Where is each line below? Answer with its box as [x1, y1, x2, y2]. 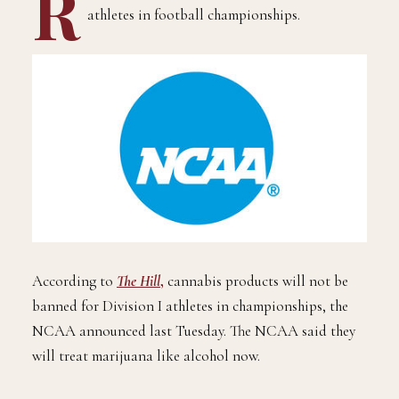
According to [32, 316, 117, 336]
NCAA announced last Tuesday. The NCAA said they [32, 366, 355, 386]
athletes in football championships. [87, 49, 300, 69]
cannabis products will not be [164, 316, 348, 336]
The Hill [117, 316, 160, 336]
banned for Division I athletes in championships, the [32, 341, 348, 361]
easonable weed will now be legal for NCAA [87, 24, 357, 44]
